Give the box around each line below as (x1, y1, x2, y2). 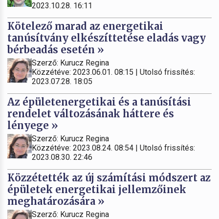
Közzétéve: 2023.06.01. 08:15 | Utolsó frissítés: (32, 67, 195, 77)
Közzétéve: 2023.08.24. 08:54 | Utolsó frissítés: (32, 143, 195, 153)
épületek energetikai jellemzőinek (7, 183, 186, 196)
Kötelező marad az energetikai (7, 20, 163, 32)
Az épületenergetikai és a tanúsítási (7, 95, 191, 108)
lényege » (7, 119, 58, 131)
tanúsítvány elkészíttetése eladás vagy (7, 31, 206, 44)
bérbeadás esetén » (7, 43, 104, 56)
